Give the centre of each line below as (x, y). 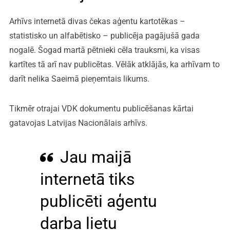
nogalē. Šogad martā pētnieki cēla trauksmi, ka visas (104, 50)
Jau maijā (95, 157)
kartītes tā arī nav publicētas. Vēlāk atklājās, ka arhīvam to (114, 64)
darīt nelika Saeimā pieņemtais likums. (79, 79)
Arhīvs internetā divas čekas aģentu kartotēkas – (97, 21)
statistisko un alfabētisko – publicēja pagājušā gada (104, 35)
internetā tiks (87, 179)
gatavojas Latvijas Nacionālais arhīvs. (78, 123)
